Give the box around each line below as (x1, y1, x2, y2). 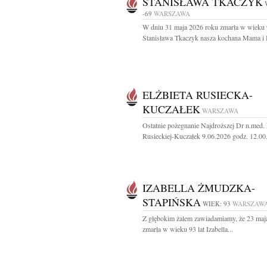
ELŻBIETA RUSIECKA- (142, 88, 253, 102)
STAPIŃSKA (142, 195, 201, 209)
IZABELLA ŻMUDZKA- (142, 181, 255, 195)
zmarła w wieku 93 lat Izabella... (142, 224, 233, 234)
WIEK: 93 (203, 199, 231, 208)
